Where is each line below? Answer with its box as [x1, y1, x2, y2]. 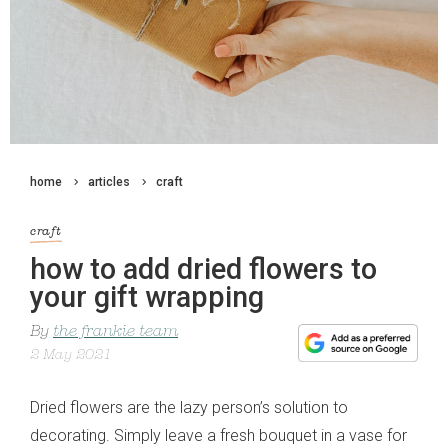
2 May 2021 [30, 348, 112, 364]
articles [88, 175, 130, 189]
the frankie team [53, 324, 178, 341]
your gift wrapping [30, 280, 264, 315]
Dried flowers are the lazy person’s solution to [30, 398, 348, 418]
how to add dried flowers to [30, 252, 377, 287]
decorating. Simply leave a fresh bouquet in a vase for [30, 426, 407, 446]
